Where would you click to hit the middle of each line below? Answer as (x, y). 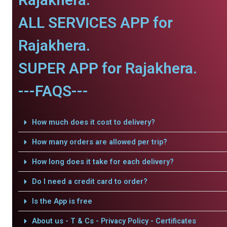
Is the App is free (62, 201)
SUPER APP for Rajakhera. (108, 68)
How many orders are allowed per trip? (99, 142)
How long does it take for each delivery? (103, 162)
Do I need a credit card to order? (89, 181)
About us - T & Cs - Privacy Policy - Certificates (114, 221)
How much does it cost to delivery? (93, 122)
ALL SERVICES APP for (96, 23)
